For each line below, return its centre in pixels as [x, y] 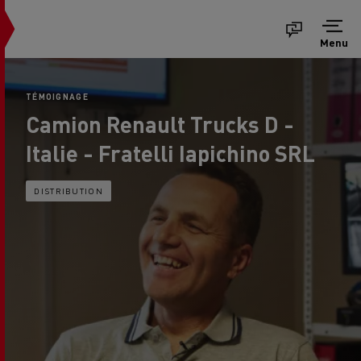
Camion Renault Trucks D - [160, 124]
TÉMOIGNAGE [57, 97]
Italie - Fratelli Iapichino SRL [170, 153]
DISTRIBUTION [68, 191]
